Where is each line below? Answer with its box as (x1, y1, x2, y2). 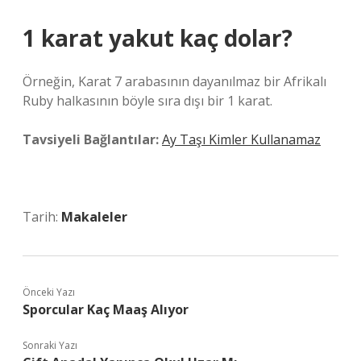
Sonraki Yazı (23, 338, 77, 352)
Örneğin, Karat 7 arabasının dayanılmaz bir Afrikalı (23, 73, 326, 90)
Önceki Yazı (23, 285, 75, 299)
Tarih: (23, 208, 61, 226)
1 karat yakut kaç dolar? (23, 23, 293, 53)
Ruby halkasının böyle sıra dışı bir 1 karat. (23, 92, 272, 110)
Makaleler (61, 208, 127, 226)
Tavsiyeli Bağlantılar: (23, 131, 159, 148)
